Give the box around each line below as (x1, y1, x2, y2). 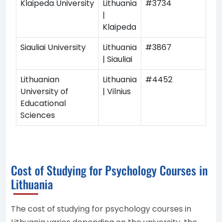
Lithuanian (20, 73, 59, 85)
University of (20, 85, 68, 97)
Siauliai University (20, 41, 86, 53)
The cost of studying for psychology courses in (11, 203, 191, 215)
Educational (20, 97, 66, 109)
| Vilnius (103, 85, 131, 97)
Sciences (20, 109, 55, 121)
